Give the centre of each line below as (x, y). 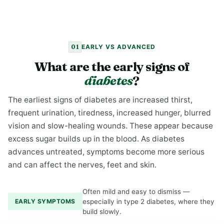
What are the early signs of (112, 66)
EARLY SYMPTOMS (45, 201)
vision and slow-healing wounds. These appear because (110, 126)
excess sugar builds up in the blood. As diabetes (96, 139)
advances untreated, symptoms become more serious (106, 152)
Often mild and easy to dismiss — (136, 191)
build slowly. (102, 211)
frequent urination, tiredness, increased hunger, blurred (109, 113)
